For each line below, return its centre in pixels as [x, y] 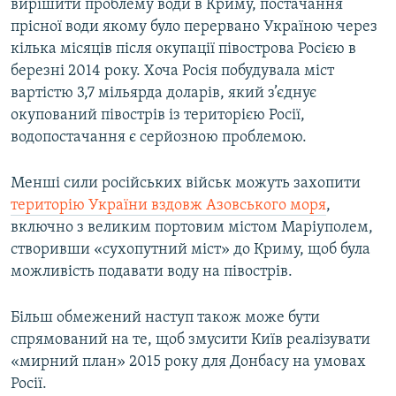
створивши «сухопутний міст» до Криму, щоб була [190, 250]
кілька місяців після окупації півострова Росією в [183, 49]
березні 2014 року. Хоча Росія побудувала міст [172, 72]
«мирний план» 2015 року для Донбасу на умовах [188, 362]
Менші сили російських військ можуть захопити [186, 184]
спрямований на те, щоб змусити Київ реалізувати [190, 340]
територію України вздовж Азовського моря [168, 206]
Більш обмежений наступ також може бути [165, 318]
